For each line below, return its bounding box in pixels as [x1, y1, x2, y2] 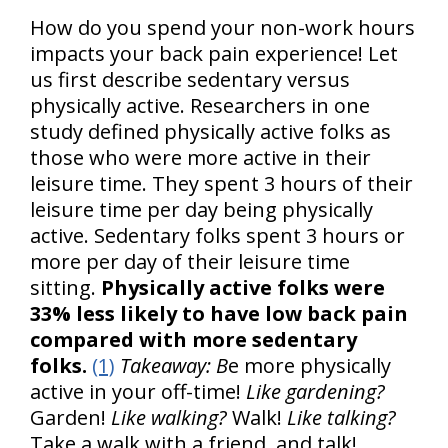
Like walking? [106, 404, 227, 432]
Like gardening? [246, 378, 385, 406]
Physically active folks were [101, 274, 385, 302]
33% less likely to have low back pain [30, 300, 408, 328]
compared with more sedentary [30, 326, 357, 354]
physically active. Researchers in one [30, 92, 370, 120]
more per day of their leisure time [30, 248, 350, 276]
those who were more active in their [30, 144, 371, 172]
